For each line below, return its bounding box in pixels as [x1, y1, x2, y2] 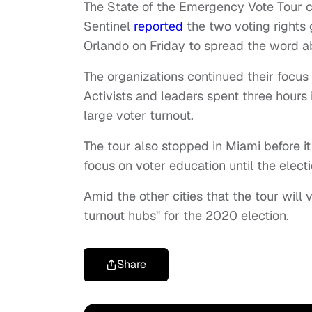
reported [134, 18, 183, 35]
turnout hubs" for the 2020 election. [84, 208, 292, 224]
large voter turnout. [84, 107, 194, 124]
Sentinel [84, 18, 134, 35]
